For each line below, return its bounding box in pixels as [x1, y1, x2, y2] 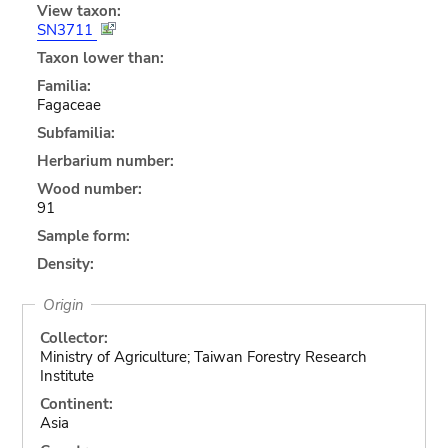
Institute [39, 365, 94, 386]
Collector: [39, 327, 108, 348]
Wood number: [36, 178, 142, 199]
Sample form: [36, 225, 130, 246]
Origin [42, 294, 84, 315]
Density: [36, 253, 94, 274]
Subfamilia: [36, 122, 115, 143]
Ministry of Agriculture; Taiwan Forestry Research [39, 346, 367, 367]
